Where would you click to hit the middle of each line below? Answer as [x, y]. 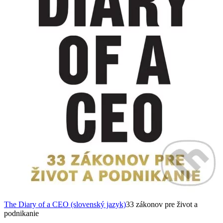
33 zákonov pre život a [162, 204]
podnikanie [21, 213]
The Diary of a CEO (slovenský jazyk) [65, 204]
